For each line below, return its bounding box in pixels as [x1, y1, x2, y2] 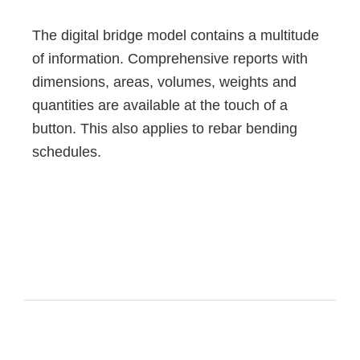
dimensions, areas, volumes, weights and [32, 73, 297, 90]
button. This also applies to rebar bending [32, 120, 297, 137]
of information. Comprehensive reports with [32, 50, 308, 67]
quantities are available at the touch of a [32, 96, 288, 113]
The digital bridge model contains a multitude [32, 27, 319, 43]
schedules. [32, 143, 101, 160]
